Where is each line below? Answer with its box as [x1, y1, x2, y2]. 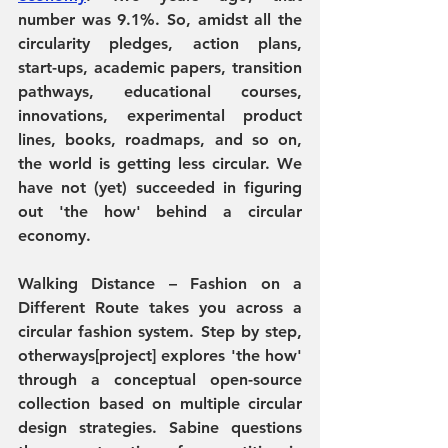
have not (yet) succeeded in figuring [18, 178, 302, 197]
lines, [18, 130, 56, 149]
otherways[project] [18, 346, 156, 365]
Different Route [18, 298, 139, 317]
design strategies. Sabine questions [18, 418, 302, 437]
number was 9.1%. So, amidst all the [18, 10, 302, 29]
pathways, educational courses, [18, 82, 302, 101]
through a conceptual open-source [18, 370, 302, 389]
